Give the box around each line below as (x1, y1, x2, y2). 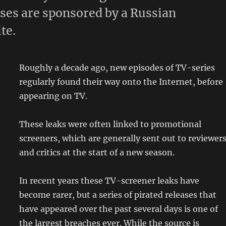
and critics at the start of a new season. (19, 147, 175, 157)
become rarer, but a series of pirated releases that (19, 190, 216, 200)
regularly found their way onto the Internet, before (19, 77, 223, 87)
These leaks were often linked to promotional (19, 119, 201, 129)
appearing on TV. (19, 91, 87, 101)
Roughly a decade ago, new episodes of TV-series (19, 63, 215, 73)
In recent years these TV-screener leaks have (19, 176, 199, 186)
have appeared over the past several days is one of (19, 204, 218, 214)
